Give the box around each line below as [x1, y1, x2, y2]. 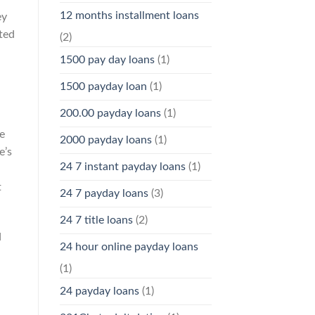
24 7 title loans [59, 214, 133, 226]
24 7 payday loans [59, 188, 148, 200]
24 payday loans [59, 285, 139, 297]
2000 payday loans [59, 134, 152, 146]
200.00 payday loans [59, 108, 161, 120]
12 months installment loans [59, 10, 199, 22]
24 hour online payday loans [59, 241, 198, 253]
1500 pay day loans [59, 54, 155, 66]
